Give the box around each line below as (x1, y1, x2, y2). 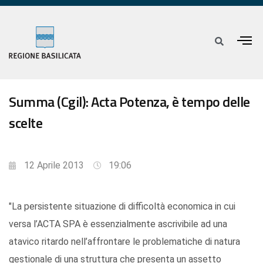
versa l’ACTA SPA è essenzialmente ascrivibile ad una (9, 218, 227, 230)
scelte (9, 112, 42, 134)
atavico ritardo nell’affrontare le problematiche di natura (9, 236, 240, 248)
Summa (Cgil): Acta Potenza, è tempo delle (9, 91, 250, 113)
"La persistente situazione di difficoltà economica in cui (9, 201, 235, 213)
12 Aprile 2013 (24, 160, 84, 171)
